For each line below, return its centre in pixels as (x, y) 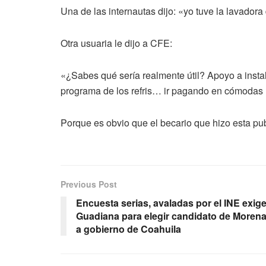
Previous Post (89, 184)
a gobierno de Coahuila (129, 229)
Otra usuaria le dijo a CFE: (116, 43)
